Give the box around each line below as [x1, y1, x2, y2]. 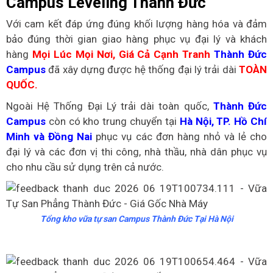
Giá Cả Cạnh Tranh [118, 48, 211, 60]
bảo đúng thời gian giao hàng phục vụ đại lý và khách [6, 33, 267, 45]
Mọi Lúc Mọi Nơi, [32, 48, 115, 60]
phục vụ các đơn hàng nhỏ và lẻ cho [96, 130, 268, 143]
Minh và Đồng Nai [6, 130, 93, 143]
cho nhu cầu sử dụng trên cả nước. [6, 161, 164, 173]
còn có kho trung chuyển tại [46, 115, 180, 127]
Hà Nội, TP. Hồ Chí [179, 115, 268, 127]
